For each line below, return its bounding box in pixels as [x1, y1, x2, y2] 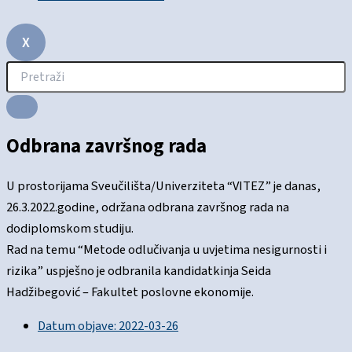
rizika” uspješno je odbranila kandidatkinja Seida [6, 261, 271, 280]
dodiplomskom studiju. [6, 218, 134, 238]
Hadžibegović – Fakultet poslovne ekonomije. [6, 282, 254, 302]
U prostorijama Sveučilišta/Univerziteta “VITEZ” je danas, [6, 176, 321, 196]
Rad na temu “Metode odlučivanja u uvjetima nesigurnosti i [6, 240, 327, 259]
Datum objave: [38, 317, 116, 336]
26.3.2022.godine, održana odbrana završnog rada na [6, 197, 289, 217]
